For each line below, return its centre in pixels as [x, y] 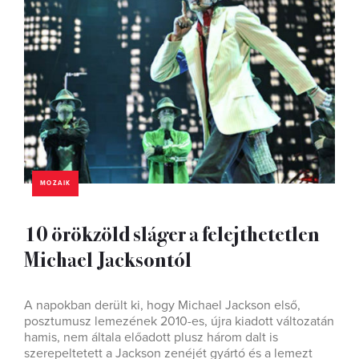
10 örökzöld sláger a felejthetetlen [172, 233]
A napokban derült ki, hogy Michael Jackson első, [162, 305]
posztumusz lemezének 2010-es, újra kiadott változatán [179, 321]
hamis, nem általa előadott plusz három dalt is [151, 337]
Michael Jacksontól [108, 258]
